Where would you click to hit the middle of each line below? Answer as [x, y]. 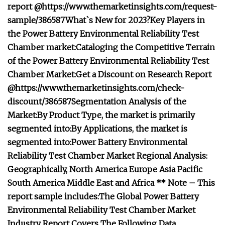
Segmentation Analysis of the [129, 101]
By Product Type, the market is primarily [116, 115]
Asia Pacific [181, 169]
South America [37, 183]
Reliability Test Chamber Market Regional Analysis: [107, 156]
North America [99, 169]
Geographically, [38, 169]
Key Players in [178, 20]
